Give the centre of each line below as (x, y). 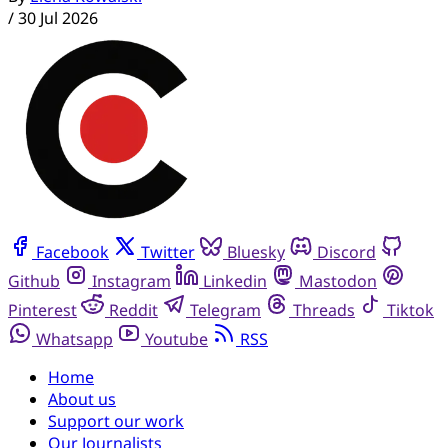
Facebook (72, 251)
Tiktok (410, 309)
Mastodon (338, 280)
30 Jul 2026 (58, 17)
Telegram (225, 309)
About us (82, 398)
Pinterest (42, 309)
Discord (346, 251)
